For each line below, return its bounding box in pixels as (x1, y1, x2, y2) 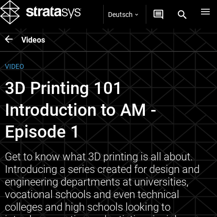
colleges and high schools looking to (5, 201, 170, 213)
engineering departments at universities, (5, 176, 188, 188)
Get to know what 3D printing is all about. (5, 151, 193, 163)
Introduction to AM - (5, 100, 156, 120)
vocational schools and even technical (5, 188, 179, 201)
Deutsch (108, 10, 133, 18)
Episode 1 (5, 122, 80, 142)
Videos (21, 35, 45, 45)
